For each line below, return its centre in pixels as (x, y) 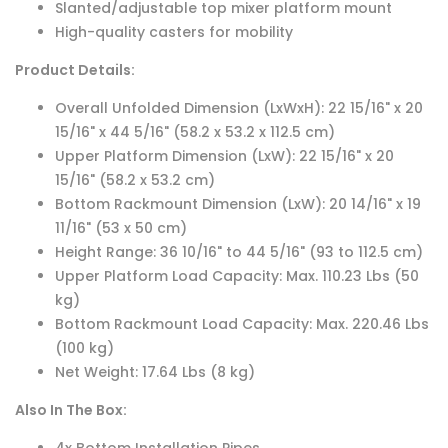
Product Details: (75, 70)
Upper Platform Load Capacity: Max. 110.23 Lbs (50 (237, 276)
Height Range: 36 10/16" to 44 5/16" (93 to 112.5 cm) (239, 252)
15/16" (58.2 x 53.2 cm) (135, 180)
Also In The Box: (71, 410)
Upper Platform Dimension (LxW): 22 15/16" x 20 (224, 156)
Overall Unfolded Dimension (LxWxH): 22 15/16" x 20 (239, 108)
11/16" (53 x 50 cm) (121, 228)
